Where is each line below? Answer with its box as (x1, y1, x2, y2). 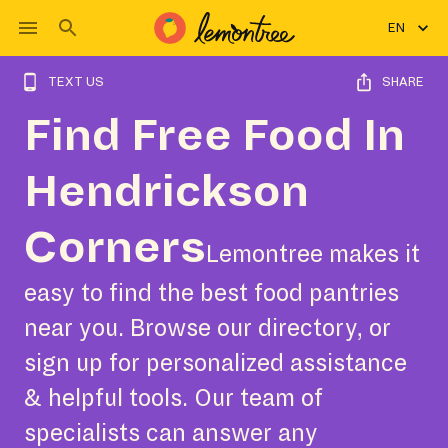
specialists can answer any (24, 421, 318, 446)
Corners (24, 224, 206, 272)
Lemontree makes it (206, 242, 420, 267)
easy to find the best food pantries (24, 281, 399, 306)
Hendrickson (24, 168, 309, 216)
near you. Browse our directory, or (24, 316, 391, 341)
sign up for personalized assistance (24, 351, 407, 376)
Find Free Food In (24, 112, 405, 160)
